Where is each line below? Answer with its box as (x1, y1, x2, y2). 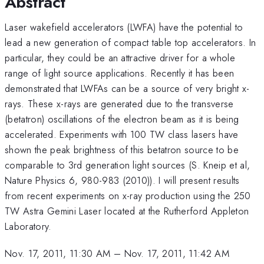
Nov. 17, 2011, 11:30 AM (5, 246, 111, 261)
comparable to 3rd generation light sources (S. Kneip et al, (5, 157, 250, 172)
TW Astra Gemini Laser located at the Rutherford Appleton (5, 203, 249, 218)
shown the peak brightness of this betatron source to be (5, 142, 239, 157)
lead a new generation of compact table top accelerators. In (5, 35, 256, 49)
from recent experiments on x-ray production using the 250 (5, 188, 251, 203)
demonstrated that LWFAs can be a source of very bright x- (5, 81, 250, 95)
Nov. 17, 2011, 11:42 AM (124, 246, 230, 261)
